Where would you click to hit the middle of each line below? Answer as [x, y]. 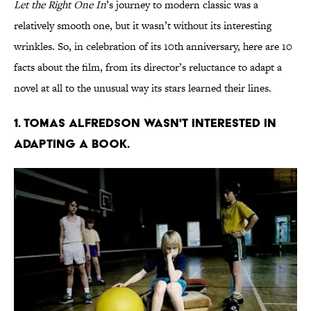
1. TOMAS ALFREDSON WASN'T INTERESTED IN [145, 123]
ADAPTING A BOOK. [72, 144]
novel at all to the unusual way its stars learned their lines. [143, 88]
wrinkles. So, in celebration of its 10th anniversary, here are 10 [153, 47]
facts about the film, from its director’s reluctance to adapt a [148, 67]
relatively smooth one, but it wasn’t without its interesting [143, 26]
